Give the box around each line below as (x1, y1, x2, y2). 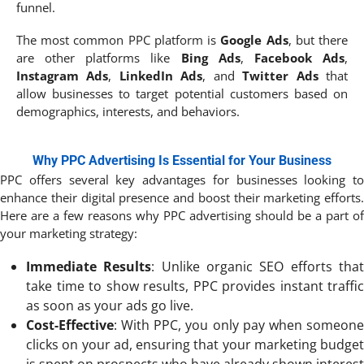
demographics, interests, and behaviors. (16, 102, 240, 119)
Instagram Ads (16, 67, 109, 84)
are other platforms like (16, 49, 181, 66)
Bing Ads (180, 49, 240, 66)
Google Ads (220, 31, 288, 48)
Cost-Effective (26, 315, 114, 334)
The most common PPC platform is (16, 31, 221, 48)
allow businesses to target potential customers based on (16, 84, 348, 102)
